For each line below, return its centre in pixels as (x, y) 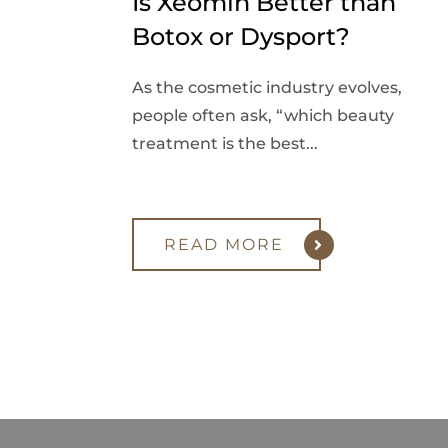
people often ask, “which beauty (263, 116)
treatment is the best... (225, 144)
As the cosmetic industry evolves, (267, 88)
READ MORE (224, 245)
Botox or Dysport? (241, 37)
